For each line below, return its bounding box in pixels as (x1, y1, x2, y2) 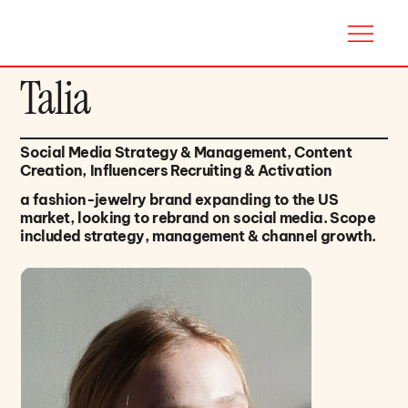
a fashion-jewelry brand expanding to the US (20, 190, 338, 209)
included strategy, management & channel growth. (20, 227, 376, 246)
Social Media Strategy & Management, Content (20, 142, 352, 161)
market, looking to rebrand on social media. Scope (20, 209, 376, 228)
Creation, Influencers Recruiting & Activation (20, 160, 332, 179)
